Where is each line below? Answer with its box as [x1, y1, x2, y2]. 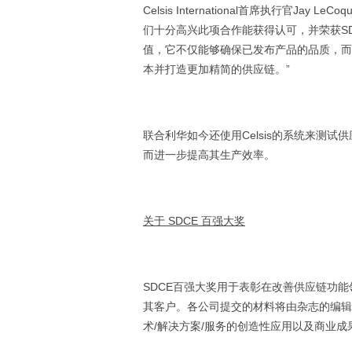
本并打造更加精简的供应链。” [143, 63, 290, 75]
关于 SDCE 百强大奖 [143, 214, 245, 227]
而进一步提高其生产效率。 [143, 148, 275, 161]
